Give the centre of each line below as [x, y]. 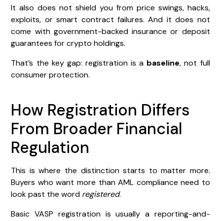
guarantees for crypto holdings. [68, 43]
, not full [195, 63]
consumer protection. [51, 74]
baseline [163, 63]
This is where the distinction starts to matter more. [110, 170]
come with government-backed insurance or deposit [110, 31]
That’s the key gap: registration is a [79, 63]
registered [101, 194]
